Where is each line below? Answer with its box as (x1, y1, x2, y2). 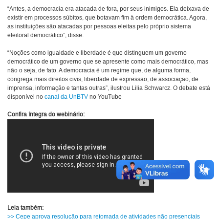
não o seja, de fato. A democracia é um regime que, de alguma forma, (7, 67, 191, 75)
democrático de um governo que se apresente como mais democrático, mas (7, 58, 208, 66)
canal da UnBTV (44, 93, 88, 101)
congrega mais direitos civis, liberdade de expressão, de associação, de (7, 76, 198, 84)
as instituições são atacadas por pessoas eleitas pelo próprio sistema (7, 23, 191, 31)
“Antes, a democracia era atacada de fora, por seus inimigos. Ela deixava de (7, 5, 209, 13)
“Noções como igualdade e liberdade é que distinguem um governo (7, 49, 187, 57)
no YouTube (88, 93, 122, 101)
